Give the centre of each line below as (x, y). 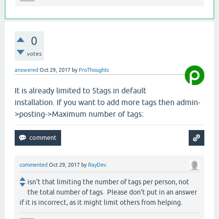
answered (26, 70)
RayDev (97, 164)
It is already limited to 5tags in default (80, 90)
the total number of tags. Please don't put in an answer (112, 192)
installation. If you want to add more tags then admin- (108, 102)
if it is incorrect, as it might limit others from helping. (101, 203)
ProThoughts (94, 70)
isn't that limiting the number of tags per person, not (108, 182)
